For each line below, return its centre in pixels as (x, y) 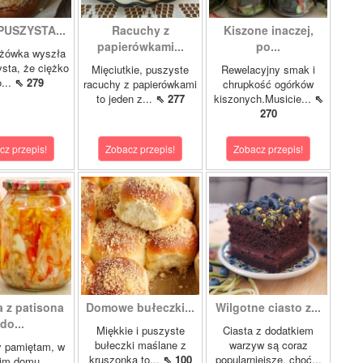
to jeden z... (126, 98)
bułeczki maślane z (140, 345)
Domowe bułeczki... (140, 307)
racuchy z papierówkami (140, 84)
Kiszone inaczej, (268, 30)
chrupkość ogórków (268, 84)
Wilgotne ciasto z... (268, 307)
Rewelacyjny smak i (268, 69)
